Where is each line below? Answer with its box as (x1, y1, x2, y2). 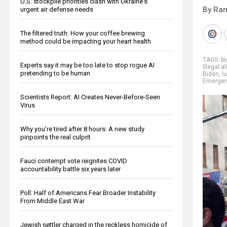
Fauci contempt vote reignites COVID (20, 157, 127, 165)
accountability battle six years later (20, 165, 121, 173)
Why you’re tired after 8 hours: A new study (20, 125, 144, 133)
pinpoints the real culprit (20, 133, 91, 141)
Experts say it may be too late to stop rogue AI (20, 61, 155, 69)
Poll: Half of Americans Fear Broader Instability (20, 188, 156, 197)
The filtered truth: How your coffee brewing (20, 29, 145, 37)
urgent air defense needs (20, 5, 93, 13)
